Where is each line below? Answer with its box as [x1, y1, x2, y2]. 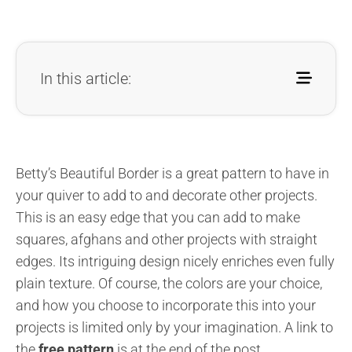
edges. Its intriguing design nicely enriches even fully [16, 252, 335, 269]
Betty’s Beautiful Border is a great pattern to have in [16, 164, 329, 181]
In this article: [40, 68, 131, 88]
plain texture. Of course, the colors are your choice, [16, 274, 322, 291]
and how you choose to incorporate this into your [16, 296, 316, 313]
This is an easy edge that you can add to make [16, 208, 300, 225]
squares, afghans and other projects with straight [16, 230, 317, 247]
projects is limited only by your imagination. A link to [16, 318, 333, 335]
